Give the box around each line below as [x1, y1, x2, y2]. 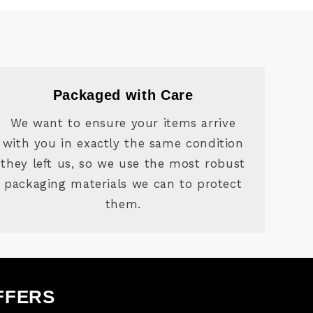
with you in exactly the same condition [2, 136, 244, 150]
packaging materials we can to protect [4, 176, 242, 191]
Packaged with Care [52, 87, 194, 103]
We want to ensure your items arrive [10, 115, 236, 130]
